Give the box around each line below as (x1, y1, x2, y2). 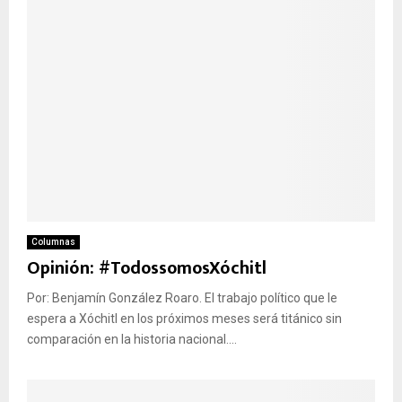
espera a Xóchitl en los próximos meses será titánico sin (27, 310, 342, 326)
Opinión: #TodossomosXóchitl (27, 252, 267, 284)
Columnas (31, 236, 75, 247)
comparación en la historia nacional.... (27, 331, 237, 346)
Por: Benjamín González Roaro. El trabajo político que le (27, 290, 337, 305)
